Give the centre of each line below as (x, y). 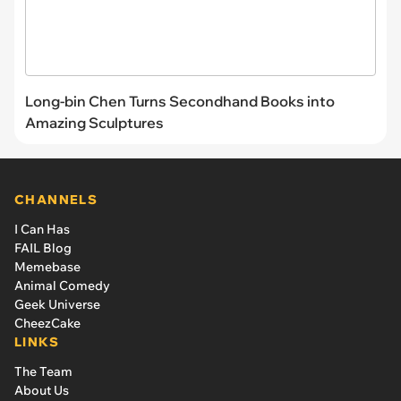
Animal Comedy (62, 285)
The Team (43, 371)
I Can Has (42, 229)
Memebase (47, 266)
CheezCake (47, 323)
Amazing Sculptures (94, 122)
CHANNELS (56, 199)
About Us (42, 390)
